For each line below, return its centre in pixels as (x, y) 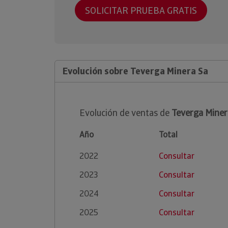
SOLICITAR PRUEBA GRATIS (141, 10)
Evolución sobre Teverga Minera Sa (135, 71)
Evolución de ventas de (125, 113)
